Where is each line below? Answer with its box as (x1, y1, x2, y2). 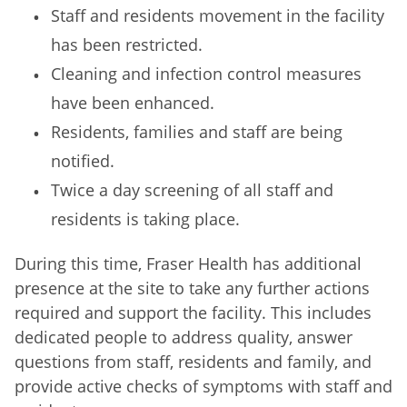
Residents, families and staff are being (51, 121, 342, 144)
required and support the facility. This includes (15, 302, 372, 324)
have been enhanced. (51, 92, 214, 114)
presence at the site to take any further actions (15, 277, 370, 300)
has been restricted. (51, 34, 203, 56)
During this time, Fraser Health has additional (15, 253, 362, 275)
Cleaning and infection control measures (51, 63, 362, 85)
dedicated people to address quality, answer (15, 326, 352, 349)
